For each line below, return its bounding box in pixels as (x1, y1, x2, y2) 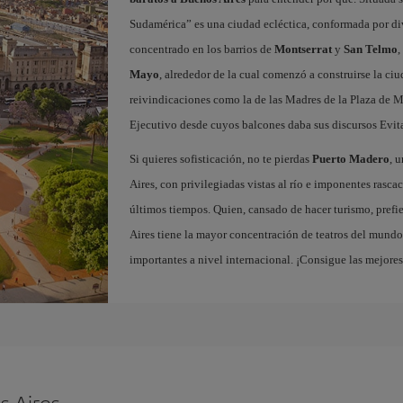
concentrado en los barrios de (129, 42, 274, 56)
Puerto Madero (311, 152, 390, 166)
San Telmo (343, 42, 398, 56)
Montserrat (273, 42, 332, 56)
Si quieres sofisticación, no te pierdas (129, 152, 312, 166)
